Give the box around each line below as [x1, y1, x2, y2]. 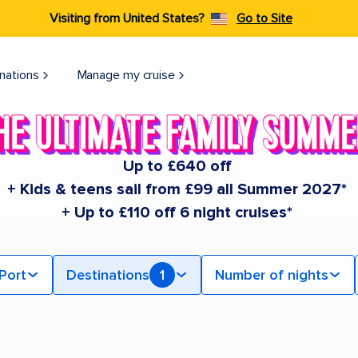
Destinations [66, 266, 149, 284]
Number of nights [214, 266, 328, 284]
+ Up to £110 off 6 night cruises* [62, 203, 292, 223]
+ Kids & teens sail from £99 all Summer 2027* [7, 180, 347, 200]
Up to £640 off [122, 157, 232, 177]
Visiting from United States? [50, 10, 205, 26]
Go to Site [237, 10, 292, 26]
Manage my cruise [77, 67, 175, 83]
